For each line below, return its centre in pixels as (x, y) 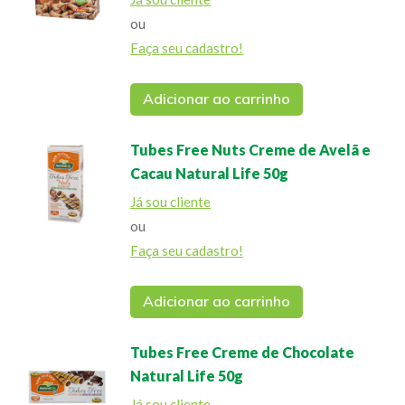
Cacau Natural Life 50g (209, 173)
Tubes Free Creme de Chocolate (242, 352)
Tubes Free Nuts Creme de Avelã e (250, 150)
